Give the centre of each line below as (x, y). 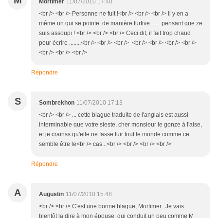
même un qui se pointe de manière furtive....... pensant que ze (121, 24)
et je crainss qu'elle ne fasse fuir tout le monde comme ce (114, 135)
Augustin (51, 194)
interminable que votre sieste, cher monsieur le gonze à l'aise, (120, 125)
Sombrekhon (57, 103)
